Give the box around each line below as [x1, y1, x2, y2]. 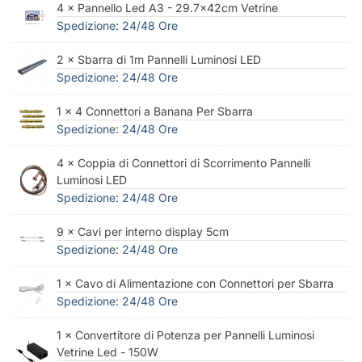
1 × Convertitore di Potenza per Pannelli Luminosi [57, 327, 314, 342]
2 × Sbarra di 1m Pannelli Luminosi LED [57, 52, 261, 66]
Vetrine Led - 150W [57, 344, 158, 359]
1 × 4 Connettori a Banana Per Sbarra [57, 103, 253, 118]
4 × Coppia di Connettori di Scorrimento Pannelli [57, 155, 310, 170]
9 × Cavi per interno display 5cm [57, 224, 229, 238]
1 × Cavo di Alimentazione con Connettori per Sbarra [57, 276, 334, 290]
